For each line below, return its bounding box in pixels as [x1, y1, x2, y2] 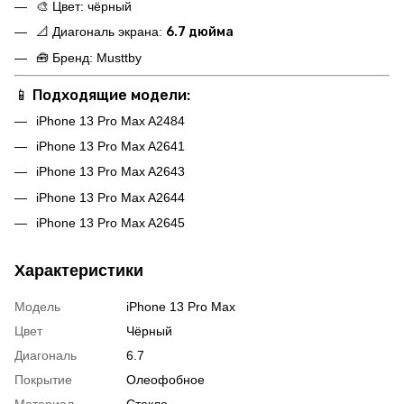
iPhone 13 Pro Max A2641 [36, 139, 185, 153]
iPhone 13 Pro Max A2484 [36, 113, 185, 128]
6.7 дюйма [166, 24, 234, 41]
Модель [14, 299, 60, 315]
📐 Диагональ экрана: [36, 24, 166, 40]
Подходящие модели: [32, 86, 190, 104]
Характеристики [14, 262, 143, 280]
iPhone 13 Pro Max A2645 [36, 216, 185, 231]
